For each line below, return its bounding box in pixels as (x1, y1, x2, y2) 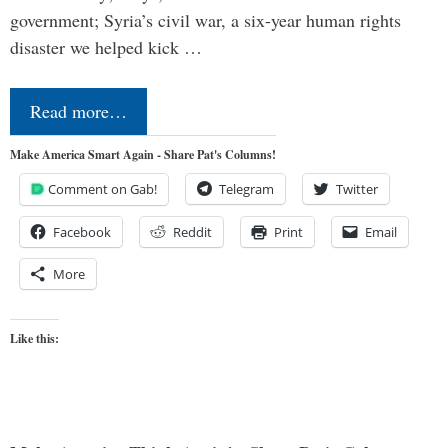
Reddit (173, 222, 212, 241)
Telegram (219, 179, 274, 198)
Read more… (30, 98, 127, 123)
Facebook (53, 222, 111, 241)
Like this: (10, 329, 59, 347)
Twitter (336, 179, 378, 198)
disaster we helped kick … (10, 34, 202, 59)
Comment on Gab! (48, 179, 157, 198)
